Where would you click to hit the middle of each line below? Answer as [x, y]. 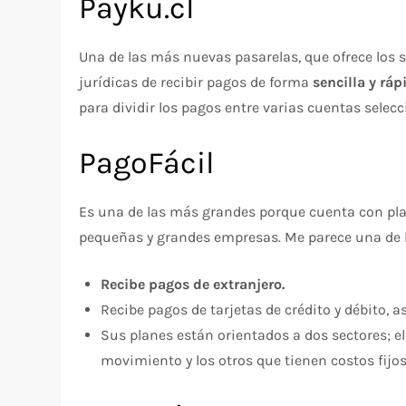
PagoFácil [147, 163]
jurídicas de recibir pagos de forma [196, 82]
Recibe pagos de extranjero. [193, 284]
